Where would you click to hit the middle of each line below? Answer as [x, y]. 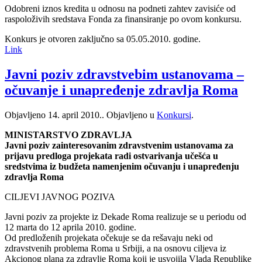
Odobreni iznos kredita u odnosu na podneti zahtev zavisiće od [120, 9]
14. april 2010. [75, 115]
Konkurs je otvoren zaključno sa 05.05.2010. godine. [103, 39]
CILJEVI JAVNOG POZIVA [60, 196]
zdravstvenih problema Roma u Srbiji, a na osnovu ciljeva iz [116, 248]
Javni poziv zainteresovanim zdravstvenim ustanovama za [119, 145]
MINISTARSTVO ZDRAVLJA [68, 135]
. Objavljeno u [129, 115]
